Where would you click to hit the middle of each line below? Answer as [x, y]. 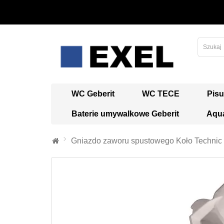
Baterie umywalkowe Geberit [125, 113]
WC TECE [161, 93]
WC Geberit [93, 93]
